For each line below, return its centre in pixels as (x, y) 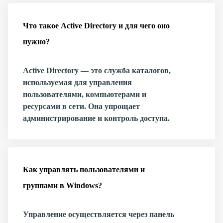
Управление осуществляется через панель (99, 214)
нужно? (36, 42)
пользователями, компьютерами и (85, 94)
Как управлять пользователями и (84, 169)
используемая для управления (77, 82)
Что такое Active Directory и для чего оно (96, 26)
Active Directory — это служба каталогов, (97, 70)
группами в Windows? (62, 185)
